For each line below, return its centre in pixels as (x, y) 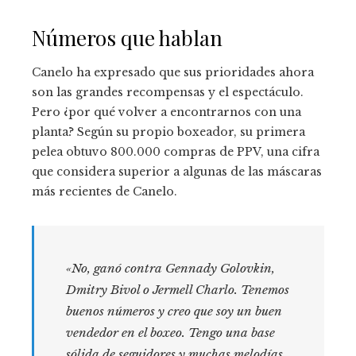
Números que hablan (127, 38)
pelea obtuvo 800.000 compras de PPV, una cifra (176, 152)
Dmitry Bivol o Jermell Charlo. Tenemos (178, 290)
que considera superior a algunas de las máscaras (177, 172)
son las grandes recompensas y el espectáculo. (168, 93)
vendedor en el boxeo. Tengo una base (170, 333)
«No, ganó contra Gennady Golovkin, (170, 269)
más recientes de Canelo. (104, 192)
